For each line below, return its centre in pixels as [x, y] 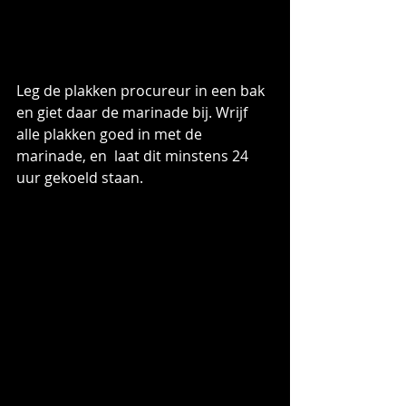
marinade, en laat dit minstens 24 [134, 155]
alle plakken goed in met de [111, 134]
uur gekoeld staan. [80, 177]
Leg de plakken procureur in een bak [142, 90]
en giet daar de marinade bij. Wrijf [134, 112]
